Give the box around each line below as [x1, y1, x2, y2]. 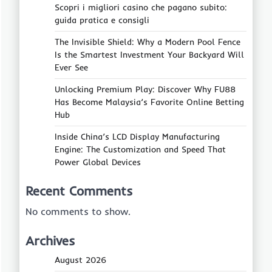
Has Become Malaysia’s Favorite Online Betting [55, 97, 244, 107]
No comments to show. [25, 205, 131, 217]
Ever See [55, 62, 88, 73]
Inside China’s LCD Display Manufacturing [55, 131, 220, 142]
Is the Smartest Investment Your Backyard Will [55, 49, 244, 60]
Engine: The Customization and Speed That [55, 144, 226, 155]
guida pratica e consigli [55, 15, 149, 25]
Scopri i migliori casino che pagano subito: [55, 2, 227, 13]
